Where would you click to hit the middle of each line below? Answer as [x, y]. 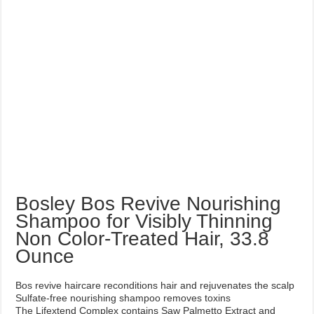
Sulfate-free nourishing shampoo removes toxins [123, 298]
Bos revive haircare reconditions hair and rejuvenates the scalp [155, 285]
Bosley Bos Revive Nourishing [149, 203]
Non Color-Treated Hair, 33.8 [143, 238]
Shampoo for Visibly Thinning [144, 221]
